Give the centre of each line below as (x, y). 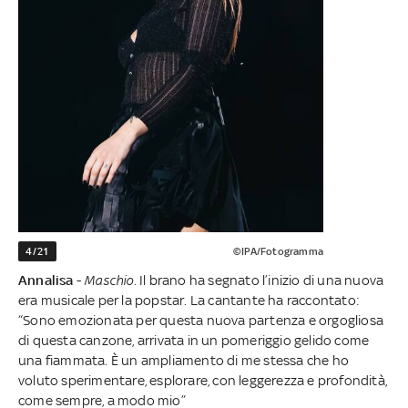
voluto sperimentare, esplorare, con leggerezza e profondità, (203, 381)
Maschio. (110, 280)
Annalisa (46, 280)
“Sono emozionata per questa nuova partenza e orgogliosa (201, 321)
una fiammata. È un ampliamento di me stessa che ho (184, 361)
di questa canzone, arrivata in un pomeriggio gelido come (194, 341)
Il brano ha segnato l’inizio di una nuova (260, 280)
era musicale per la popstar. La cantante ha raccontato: (189, 301)
